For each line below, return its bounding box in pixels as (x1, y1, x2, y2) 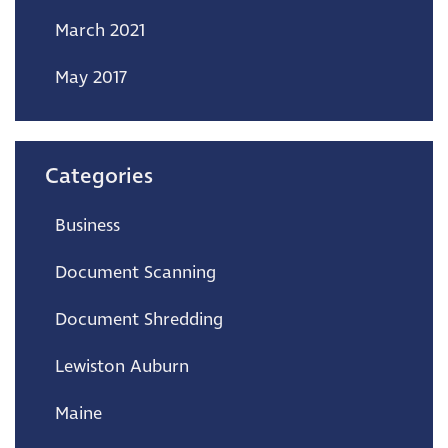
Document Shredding (55, 307, 223, 332)
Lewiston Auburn (55, 354, 189, 379)
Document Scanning (55, 260, 216, 285)
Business (55, 213, 120, 238)
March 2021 (55, 18, 145, 43)
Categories (45, 161, 153, 191)
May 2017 (55, 65, 127, 90)
